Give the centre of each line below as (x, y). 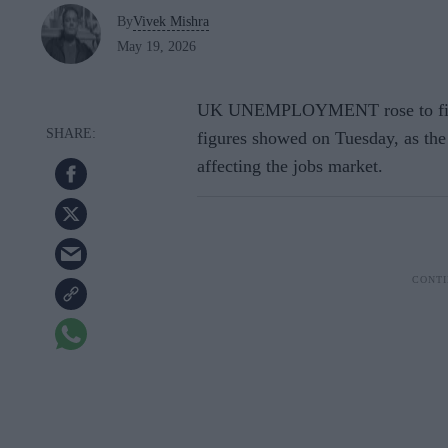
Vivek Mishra (171, 21)
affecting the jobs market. (290, 166)
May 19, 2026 (156, 46)
